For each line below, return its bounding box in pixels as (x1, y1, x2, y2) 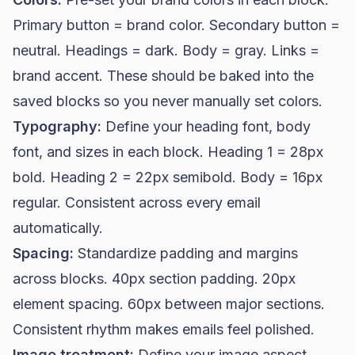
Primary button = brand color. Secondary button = (13, 17, 340, 33)
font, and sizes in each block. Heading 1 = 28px (13, 143, 323, 160)
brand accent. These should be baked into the (13, 67, 314, 84)
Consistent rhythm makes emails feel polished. (13, 321, 315, 338)
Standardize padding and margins (74, 245, 298, 261)
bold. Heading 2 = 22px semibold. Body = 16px (13, 169, 323, 185)
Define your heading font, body (101, 118, 311, 135)
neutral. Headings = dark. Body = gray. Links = (13, 42, 319, 59)
